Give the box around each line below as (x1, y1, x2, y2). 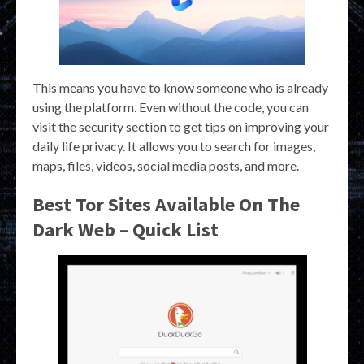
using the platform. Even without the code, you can (32, 99, 309, 115)
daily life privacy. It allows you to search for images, (32, 138, 315, 154)
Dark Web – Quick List (32, 217, 219, 243)
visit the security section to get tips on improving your (32, 119, 329, 135)
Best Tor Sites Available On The (32, 192, 300, 218)
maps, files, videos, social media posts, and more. (32, 158, 299, 174)
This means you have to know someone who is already (32, 80, 328, 96)
